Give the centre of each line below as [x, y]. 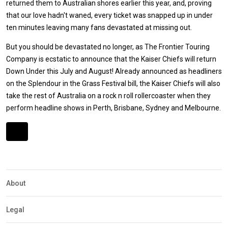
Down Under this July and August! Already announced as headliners [114, 71]
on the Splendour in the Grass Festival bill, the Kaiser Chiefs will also [113, 83]
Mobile [17, 153]
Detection [22, 162]
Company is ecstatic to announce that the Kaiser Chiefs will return [111, 59]
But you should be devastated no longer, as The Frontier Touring [108, 47]
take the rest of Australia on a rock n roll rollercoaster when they [108, 95]
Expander [21, 145]
